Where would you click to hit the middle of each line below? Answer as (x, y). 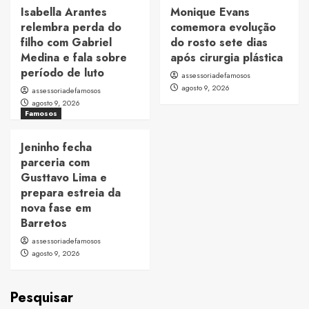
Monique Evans (210, 12)
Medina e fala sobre (74, 58)
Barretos (44, 223)
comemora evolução (223, 28)
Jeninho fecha (56, 148)
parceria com (55, 163)
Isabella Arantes (64, 12)
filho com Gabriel (66, 43)
